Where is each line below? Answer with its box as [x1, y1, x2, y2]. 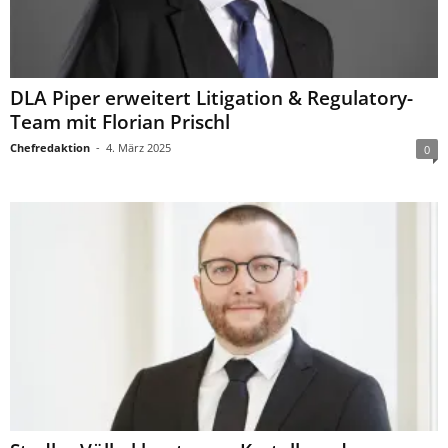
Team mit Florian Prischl [10, 109, 230, 136]
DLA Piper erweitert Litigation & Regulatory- [10, 85, 413, 112]
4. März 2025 [106, 140, 171, 156]
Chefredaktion [10, 140, 90, 156]
